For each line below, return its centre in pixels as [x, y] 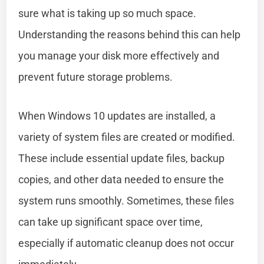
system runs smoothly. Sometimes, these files [126, 200]
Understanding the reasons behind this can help [130, 34]
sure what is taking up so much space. [108, 13]
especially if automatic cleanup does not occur [126, 243]
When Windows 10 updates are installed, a [117, 115]
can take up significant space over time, [111, 222]
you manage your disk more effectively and [119, 55]
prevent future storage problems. [96, 77]
